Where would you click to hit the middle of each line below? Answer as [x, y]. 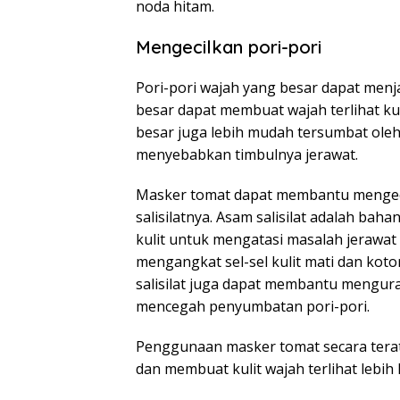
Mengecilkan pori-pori [229, 47]
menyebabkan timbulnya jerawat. [247, 154]
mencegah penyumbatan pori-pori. [253, 306]
